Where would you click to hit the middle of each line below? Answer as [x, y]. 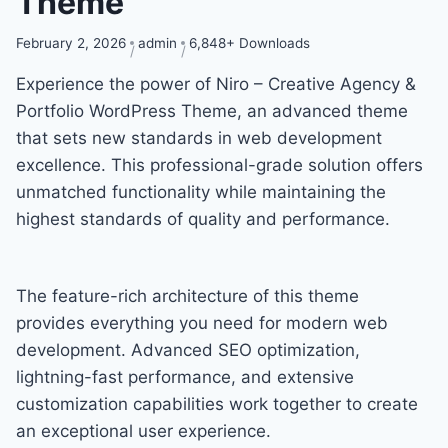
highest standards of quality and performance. [203, 218]
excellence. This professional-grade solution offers [219, 164]
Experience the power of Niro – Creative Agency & [216, 83]
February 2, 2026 [71, 42]
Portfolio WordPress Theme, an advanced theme [212, 110]
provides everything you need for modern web [202, 322]
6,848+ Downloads [249, 42]
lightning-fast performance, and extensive [185, 376]
